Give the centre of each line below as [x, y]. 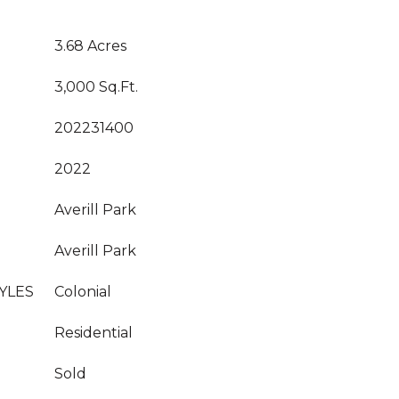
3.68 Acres [90, 46]
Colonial [83, 292]
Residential [94, 333]
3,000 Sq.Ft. [96, 87]
